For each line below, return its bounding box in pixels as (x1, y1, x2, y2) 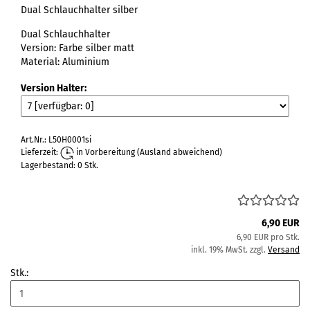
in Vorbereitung (74, 147, 135, 158)
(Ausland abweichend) (137, 147, 222, 158)
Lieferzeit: (21, 147, 60, 158)
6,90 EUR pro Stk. (237, 232, 300, 242)
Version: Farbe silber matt (21, 42, 134, 54)
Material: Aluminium (21, 56, 109, 68)
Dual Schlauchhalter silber (21, 4, 138, 16)
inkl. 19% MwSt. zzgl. (191, 245, 268, 255)
